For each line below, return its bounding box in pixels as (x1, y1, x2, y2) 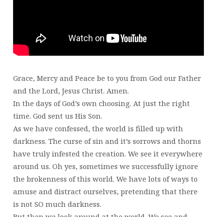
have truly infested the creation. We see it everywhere (13, 148, 202, 158)
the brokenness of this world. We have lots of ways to (13, 173, 198, 184)
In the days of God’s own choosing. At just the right (13, 98, 190, 108)
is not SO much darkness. (13, 199, 101, 209)
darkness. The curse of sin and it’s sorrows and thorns (13, 136, 201, 146)
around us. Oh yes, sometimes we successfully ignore (13, 161, 198, 171)
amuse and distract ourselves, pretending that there (13, 186, 198, 196)
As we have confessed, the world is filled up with (13, 123, 183, 133)
